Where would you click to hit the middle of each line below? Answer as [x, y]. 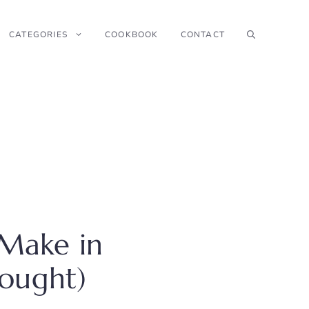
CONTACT [202, 34]
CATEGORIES [38, 34]
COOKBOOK [131, 34]
